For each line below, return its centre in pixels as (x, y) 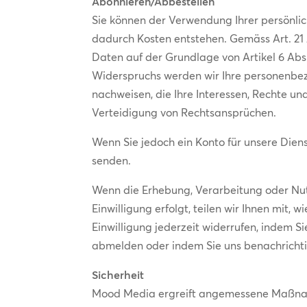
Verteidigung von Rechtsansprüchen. (184, 112)
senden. (112, 160)
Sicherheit (118, 274)
